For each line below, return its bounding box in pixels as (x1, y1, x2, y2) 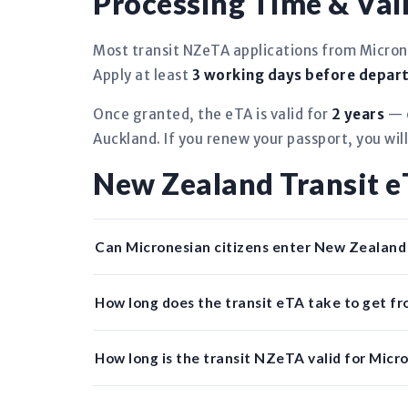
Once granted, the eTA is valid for (93, 106, 331, 123)
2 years (331, 106, 384, 123)
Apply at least (93, 66, 192, 84)
